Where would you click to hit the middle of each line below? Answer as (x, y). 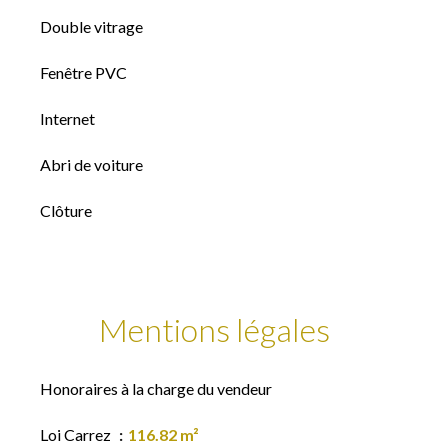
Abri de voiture (91, 164)
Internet (67, 118)
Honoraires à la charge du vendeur (156, 388)
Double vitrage (91, 26)
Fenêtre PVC (83, 72)
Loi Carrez (77, 434)
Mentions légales (214, 329)
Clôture (66, 210)
